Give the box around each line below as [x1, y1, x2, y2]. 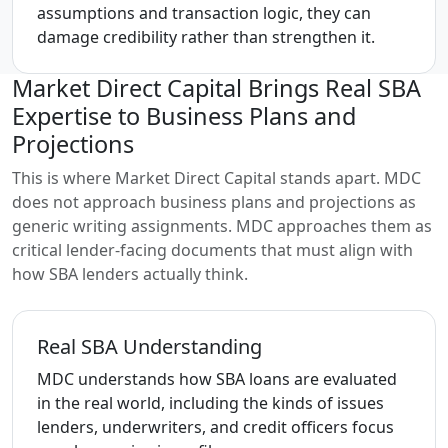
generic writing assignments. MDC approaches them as [12, 215, 432, 237]
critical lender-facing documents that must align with [12, 239, 413, 261]
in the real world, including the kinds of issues [37, 392, 384, 414]
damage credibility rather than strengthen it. [37, 26, 375, 48]
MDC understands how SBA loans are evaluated [37, 368, 397, 390]
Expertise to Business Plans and [12, 100, 356, 132]
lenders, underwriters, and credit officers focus [37, 416, 394, 438]
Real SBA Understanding [37, 333, 262, 360]
